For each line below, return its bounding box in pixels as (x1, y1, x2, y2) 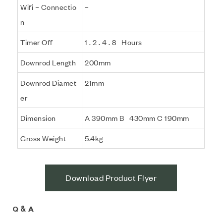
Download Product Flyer (65, 172, 157, 183)
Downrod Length (20, 57, 76, 67)
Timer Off (20, 37, 53, 47)
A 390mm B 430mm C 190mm (85, 113, 189, 122)
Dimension (20, 113, 56, 122)
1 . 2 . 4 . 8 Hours (85, 37, 142, 47)
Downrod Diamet (20, 78, 76, 87)
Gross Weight (20, 133, 66, 143)
